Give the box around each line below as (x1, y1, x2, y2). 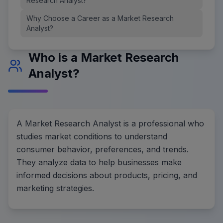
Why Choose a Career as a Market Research (26, 13, 174, 22)
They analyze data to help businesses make (16, 157, 182, 167)
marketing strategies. (16, 183, 94, 193)
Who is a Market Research (28, 50, 179, 65)
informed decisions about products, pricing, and (16, 170, 197, 180)
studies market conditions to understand (16, 131, 167, 141)
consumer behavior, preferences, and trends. (16, 144, 189, 154)
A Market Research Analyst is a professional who (16, 118, 204, 128)
